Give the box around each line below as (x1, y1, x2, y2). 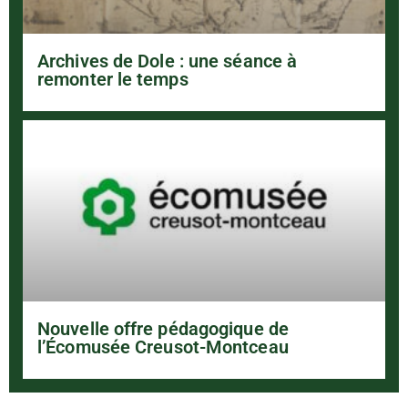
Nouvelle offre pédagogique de (37, 317, 289, 340)
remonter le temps (37, 67, 189, 90)
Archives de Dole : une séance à (37, 49, 298, 72)
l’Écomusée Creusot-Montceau (37, 335, 289, 358)
